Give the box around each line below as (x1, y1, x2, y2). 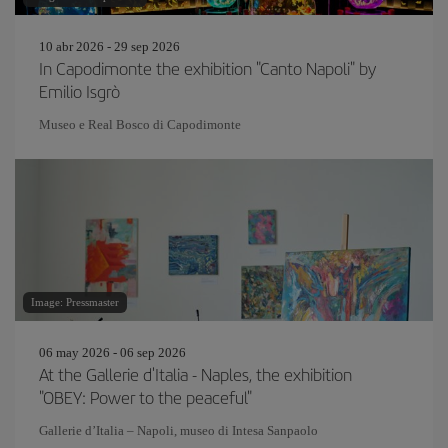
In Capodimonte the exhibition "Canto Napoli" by (39, 56, 376, 80)
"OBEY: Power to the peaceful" (39, 385, 252, 409)
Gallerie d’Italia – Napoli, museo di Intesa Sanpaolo (39, 423, 318, 438)
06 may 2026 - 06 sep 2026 (39, 345, 186, 360)
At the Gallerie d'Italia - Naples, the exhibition (39, 362, 352, 386)
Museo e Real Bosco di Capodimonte (39, 117, 241, 132)
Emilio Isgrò (39, 79, 120, 103)
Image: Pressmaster (31, 296, 119, 308)
